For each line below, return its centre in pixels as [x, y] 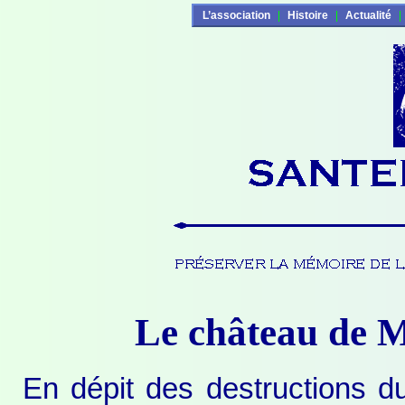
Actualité [368, 15]
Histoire [307, 15]
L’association [236, 15]
